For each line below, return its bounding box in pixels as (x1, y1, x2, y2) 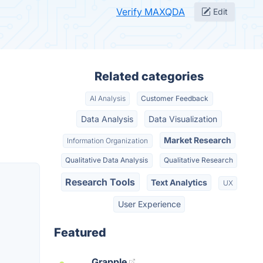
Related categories (95, 69, 204, 83)
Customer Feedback (141, 94, 209, 103)
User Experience (117, 199, 181, 210)
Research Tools (65, 176, 136, 188)
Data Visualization (149, 113, 218, 124)
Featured (54, 225, 106, 240)
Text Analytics (151, 177, 207, 187)
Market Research (163, 134, 231, 145)
